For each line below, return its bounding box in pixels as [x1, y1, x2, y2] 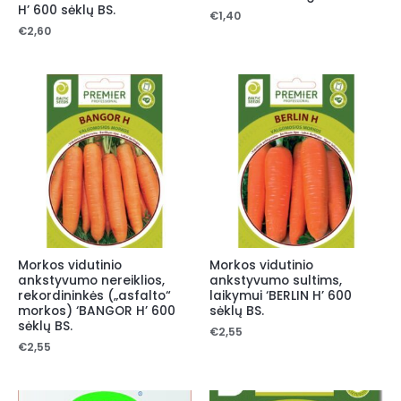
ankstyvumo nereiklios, [18, 272, 165, 290]
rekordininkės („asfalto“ [18, 287, 171, 305]
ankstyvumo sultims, [209, 272, 342, 290]
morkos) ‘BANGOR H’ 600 [18, 303, 175, 320]
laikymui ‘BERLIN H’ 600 [209, 287, 352, 305]
